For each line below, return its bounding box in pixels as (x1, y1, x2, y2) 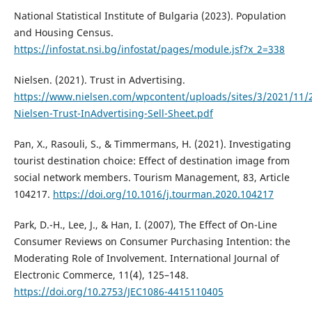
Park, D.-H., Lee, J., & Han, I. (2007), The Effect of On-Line (13, 218, 277, 232)
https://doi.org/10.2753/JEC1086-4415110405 (13, 285, 224, 299)
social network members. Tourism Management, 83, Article (13, 171, 290, 185)
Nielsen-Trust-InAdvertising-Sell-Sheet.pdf (13, 107, 213, 120)
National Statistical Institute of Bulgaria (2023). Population (13, 9, 286, 23)
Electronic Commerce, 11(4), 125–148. (13, 268, 189, 282)
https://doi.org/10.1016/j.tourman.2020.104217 (52, 187, 274, 201)
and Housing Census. (13, 26, 114, 40)
